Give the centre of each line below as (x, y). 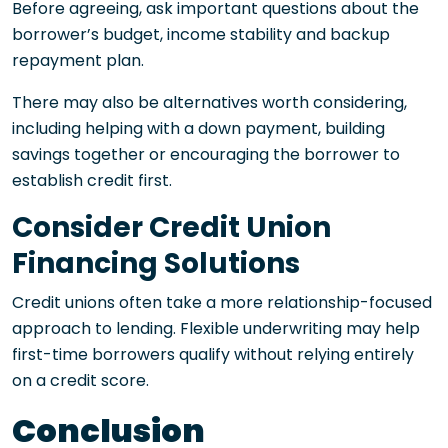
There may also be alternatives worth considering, (209, 102)
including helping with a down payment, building (198, 128)
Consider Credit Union (171, 227)
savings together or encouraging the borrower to (206, 154)
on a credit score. (80, 380)
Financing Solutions (156, 263)
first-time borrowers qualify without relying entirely (213, 354)
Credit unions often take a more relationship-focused (222, 302)
